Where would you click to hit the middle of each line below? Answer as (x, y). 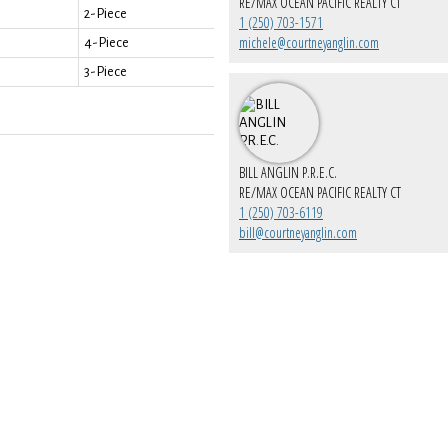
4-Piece (106, 42)
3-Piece (105, 71)
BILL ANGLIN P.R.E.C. (288, 173)
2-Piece (105, 13)
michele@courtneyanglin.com (309, 43)
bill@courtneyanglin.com (298, 233)
